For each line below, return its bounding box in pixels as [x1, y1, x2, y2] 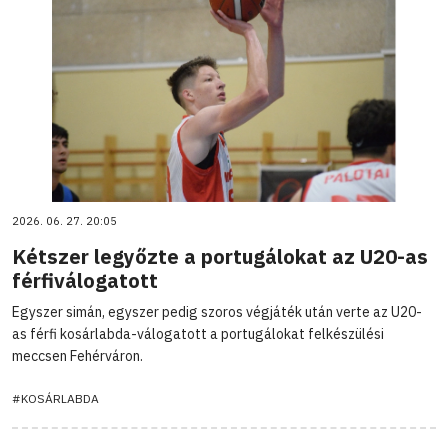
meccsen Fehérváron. [12, 346, 143, 365]
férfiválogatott [12, 266, 158, 294]
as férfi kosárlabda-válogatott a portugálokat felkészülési [12, 324, 384, 343]
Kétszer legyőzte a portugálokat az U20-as [12, 242, 428, 270]
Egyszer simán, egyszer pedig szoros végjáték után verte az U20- [12, 302, 422, 321]
